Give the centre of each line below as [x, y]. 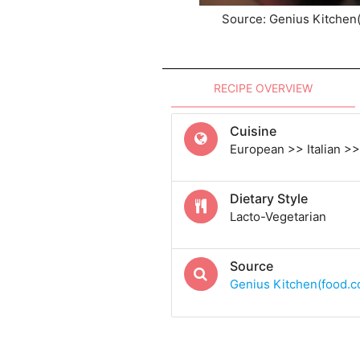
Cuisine [253, 131]
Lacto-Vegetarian [278, 217]
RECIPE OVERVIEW [264, 88]
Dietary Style [268, 199]
